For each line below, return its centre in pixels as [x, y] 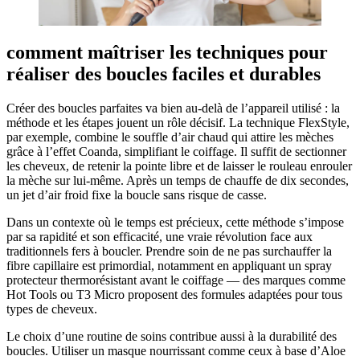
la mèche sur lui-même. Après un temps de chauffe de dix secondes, [178, 180]
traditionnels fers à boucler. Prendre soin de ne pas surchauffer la [169, 251]
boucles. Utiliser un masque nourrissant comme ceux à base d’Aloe [176, 350]
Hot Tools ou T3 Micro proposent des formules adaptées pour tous [174, 294]
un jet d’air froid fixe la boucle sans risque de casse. [137, 194]
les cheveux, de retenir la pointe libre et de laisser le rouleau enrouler [179, 166]
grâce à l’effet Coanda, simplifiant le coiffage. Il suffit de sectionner [176, 151]
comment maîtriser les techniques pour [167, 52]
